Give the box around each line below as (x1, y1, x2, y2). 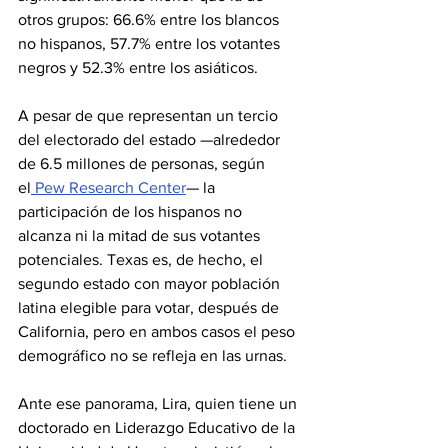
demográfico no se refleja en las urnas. (18, 347, 287, 364)
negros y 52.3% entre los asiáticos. (18, 59, 258, 76)
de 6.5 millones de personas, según (18, 155, 269, 172)
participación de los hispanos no (18, 203, 246, 220)
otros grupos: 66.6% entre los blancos (18, 11, 283, 28)
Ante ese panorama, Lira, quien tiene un (18, 395, 301, 412)
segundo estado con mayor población (18, 275, 284, 292)
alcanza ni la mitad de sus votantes (18, 227, 264, 244)
